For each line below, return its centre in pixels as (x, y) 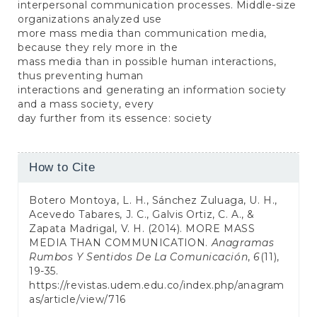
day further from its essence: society (115, 118)
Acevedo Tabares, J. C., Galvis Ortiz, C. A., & (142, 214)
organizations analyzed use (90, 19)
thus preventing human (81, 75)
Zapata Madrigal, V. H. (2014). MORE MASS (142, 228)
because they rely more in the (98, 47)
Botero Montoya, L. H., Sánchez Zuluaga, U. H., (153, 200)
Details (46, 184)
